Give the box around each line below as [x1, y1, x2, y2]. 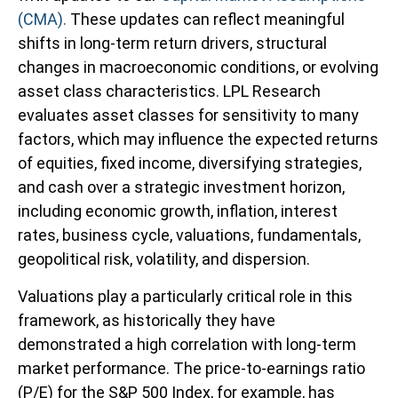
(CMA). [18, 10, 67, 28]
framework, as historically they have [18, 311, 275, 330]
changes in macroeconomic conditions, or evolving [18, 58, 378, 76]
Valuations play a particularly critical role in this [18, 287, 353, 306]
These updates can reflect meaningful [67, 10, 345, 28]
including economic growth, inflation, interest [18, 202, 338, 220]
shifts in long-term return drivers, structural [18, 34, 327, 52]
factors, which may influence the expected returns [18, 130, 378, 148]
